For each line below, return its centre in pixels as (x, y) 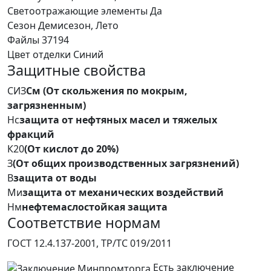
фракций (31, 134)
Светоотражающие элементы (77, 11)
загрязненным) (47, 105)
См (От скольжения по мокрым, (107, 90)
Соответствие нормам (84, 222)
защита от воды (55, 178)
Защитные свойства (77, 70)
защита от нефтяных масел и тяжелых (118, 119)
